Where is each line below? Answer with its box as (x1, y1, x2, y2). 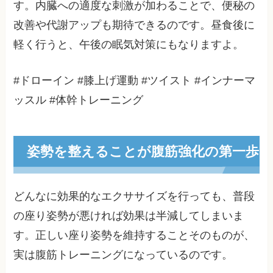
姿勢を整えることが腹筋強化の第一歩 (26, 141, 259, 161)
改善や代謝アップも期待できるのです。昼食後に (13, 18, 255, 31)
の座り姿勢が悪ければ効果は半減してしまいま (13, 210, 244, 222)
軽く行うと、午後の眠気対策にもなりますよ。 (13, 38, 244, 51)
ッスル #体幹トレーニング (13, 93, 144, 106)
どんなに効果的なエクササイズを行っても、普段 (13, 190, 255, 203)
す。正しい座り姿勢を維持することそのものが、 (13, 229, 255, 242)
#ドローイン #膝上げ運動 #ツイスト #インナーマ (13, 74, 256, 87)
